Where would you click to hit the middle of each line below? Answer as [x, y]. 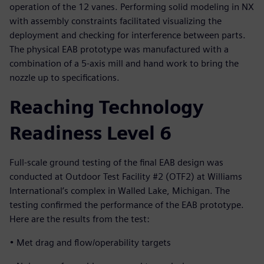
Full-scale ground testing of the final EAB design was [116, 162]
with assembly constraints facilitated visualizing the [115, 21]
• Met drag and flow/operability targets [90, 242]
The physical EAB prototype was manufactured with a [119, 49]
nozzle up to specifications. [65, 77]
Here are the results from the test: [80, 219]
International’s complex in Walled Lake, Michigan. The [120, 190]
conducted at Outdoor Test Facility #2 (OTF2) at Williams [126, 176]
